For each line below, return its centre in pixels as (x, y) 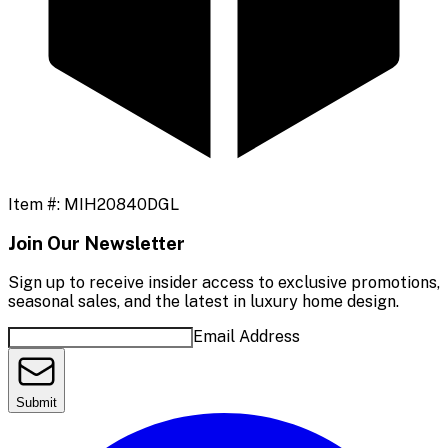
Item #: (36, 204)
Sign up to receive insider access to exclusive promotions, (224, 283)
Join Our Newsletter (96, 243)
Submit (36, 403)
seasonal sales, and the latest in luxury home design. (203, 302)
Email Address (246, 337)
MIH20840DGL (121, 204)
